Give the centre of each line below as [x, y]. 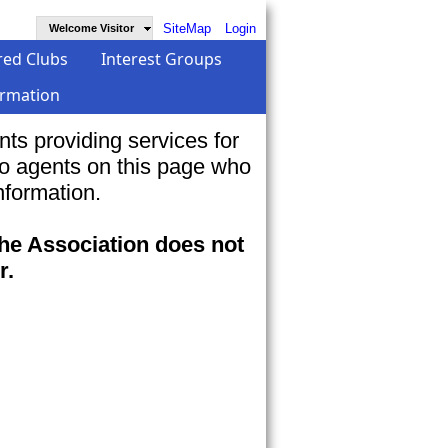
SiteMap [187, 28]
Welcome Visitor [94, 28]
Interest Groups [161, 59]
